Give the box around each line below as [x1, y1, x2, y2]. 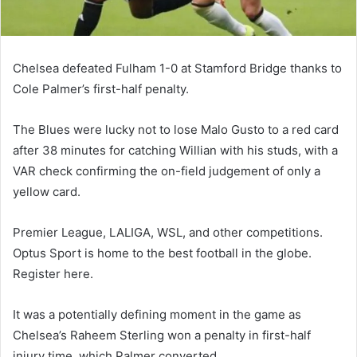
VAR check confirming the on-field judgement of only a [13, 163, 320, 178]
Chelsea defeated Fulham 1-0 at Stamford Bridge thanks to [13, 60, 342, 76]
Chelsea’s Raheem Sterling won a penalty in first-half [13, 327, 311, 343]
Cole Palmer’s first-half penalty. [13, 80, 189, 96]
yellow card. [13, 183, 80, 199]
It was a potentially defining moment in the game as [13, 306, 301, 322]
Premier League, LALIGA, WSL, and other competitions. [13, 224, 323, 240]
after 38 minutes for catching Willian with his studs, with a [13, 142, 338, 158]
